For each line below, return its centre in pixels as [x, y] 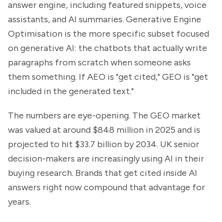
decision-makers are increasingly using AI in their [106, 159]
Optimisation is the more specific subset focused [109, 34]
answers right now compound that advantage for [107, 187]
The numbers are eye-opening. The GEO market [104, 115]
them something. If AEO [57, 77]
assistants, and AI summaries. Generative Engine [105, 19]
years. [19, 202]
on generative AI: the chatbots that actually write [108, 48]
